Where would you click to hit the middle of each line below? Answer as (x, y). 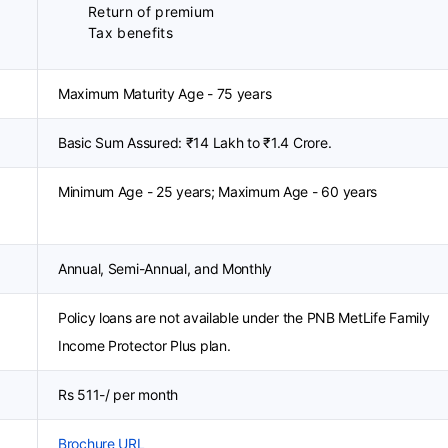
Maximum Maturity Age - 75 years (165, 93)
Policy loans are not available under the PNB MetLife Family (244, 317)
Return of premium (151, 11)
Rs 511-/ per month (118, 394)
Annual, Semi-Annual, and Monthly (165, 268)
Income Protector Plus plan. (144, 345)
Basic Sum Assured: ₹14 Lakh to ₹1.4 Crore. (195, 142)
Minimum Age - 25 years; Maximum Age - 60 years (218, 191)
